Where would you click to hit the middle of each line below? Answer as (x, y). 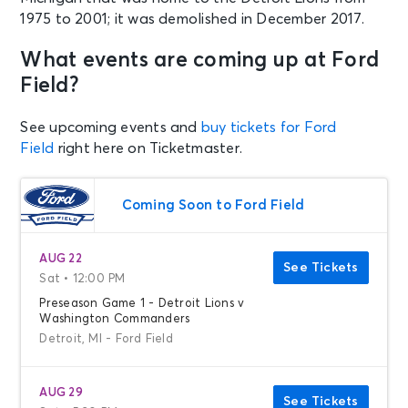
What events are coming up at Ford (199, 60)
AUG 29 (61, 393)
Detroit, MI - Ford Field (106, 339)
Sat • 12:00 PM (82, 279)
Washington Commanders (115, 319)
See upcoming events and (111, 127)
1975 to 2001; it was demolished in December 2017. (193, 19)
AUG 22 (61, 259)
